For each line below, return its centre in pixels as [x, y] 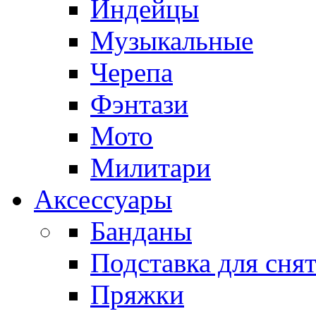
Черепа [132, 72]
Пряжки [137, 294]
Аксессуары [103, 199]
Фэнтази [139, 104]
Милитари [151, 168]
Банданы [141, 231]
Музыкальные [172, 41]
